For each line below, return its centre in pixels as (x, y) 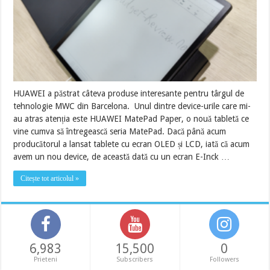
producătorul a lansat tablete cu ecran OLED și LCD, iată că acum (132, 144)
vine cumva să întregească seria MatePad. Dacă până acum (120, 131)
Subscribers (135, 259)
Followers (224, 259)
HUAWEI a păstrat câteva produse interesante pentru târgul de (129, 93)
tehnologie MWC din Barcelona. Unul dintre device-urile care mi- (132, 106)
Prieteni (46, 259)
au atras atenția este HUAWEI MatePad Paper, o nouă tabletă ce (131, 118)
